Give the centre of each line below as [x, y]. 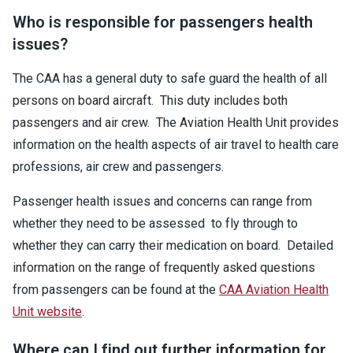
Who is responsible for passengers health [163, 22]
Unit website [47, 312]
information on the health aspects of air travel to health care [176, 145]
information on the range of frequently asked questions [164, 268]
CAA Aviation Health [274, 290]
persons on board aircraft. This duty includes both [150, 100]
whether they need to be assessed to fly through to [155, 223]
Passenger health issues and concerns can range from [162, 201]
